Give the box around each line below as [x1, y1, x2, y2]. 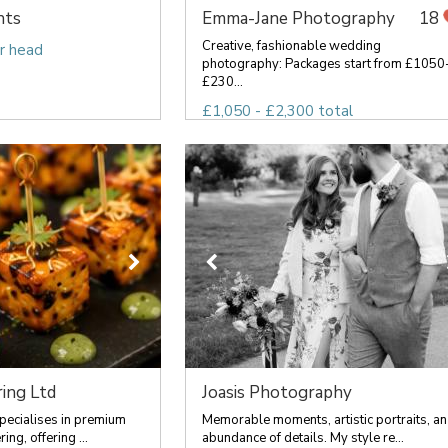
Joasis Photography [201, 381, 352, 404]
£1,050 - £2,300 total [201, 101, 353, 121]
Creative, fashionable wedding [201, 37, 381, 55]
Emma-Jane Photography [201, 7, 395, 30]
